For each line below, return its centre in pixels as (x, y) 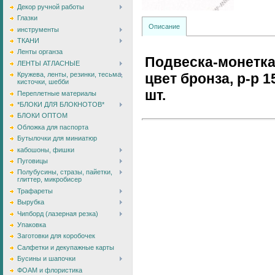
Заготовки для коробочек (56, 236)
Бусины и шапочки (46, 259)
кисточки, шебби (43, 82)
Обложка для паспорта (53, 127)
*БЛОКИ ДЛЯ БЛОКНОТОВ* (61, 105)
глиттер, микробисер (49, 180)
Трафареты (35, 191)
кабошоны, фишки (46, 149)
